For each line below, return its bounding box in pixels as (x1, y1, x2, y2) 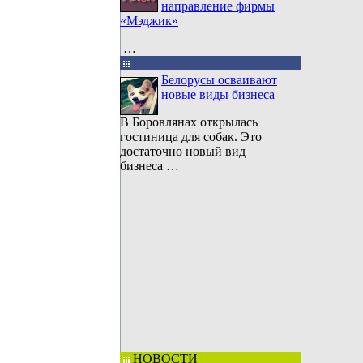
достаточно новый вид (120, 144, 246, 158)
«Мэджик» (120, 14, 178, 28)
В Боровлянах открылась (120, 115, 258, 129)
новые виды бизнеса (161, 88, 275, 101)
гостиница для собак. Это (120, 130, 262, 143)
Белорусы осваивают (161, 73, 277, 87)
